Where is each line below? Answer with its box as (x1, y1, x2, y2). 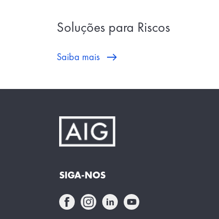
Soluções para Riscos (56, 18, 170, 36)
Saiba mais (56, 50, 100, 63)
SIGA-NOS (59, 168, 106, 181)
